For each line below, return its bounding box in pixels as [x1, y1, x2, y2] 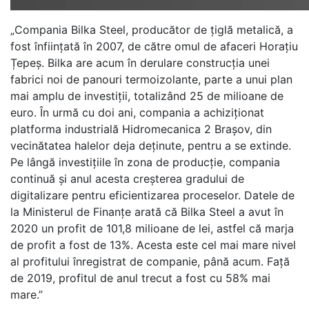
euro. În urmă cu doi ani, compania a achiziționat [10, 105, 264, 119]
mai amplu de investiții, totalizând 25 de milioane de [10, 88, 283, 103]
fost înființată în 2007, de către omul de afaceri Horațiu [10, 39, 298, 53]
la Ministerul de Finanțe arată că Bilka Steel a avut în [10, 204, 283, 219]
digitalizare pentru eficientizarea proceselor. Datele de [10, 188, 295, 202]
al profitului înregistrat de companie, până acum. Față [10, 254, 290, 268]
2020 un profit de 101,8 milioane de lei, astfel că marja [10, 221, 294, 235]
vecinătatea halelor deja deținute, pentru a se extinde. [10, 138, 291, 152]
